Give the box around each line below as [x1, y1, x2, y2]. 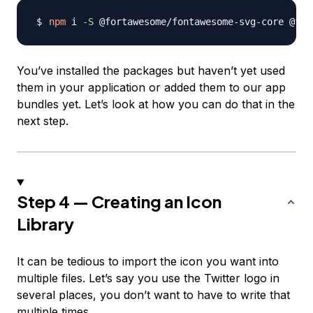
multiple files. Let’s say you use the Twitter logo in [17, 270, 279, 285]
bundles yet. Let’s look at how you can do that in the [17, 96, 295, 111]
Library [17, 212, 74, 234]
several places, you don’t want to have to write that [17, 287, 290, 302]
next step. [17, 113, 68, 128]
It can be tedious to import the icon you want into [17, 254, 279, 268]
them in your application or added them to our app [17, 80, 286, 94]
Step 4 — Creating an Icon [17, 190, 221, 212]
